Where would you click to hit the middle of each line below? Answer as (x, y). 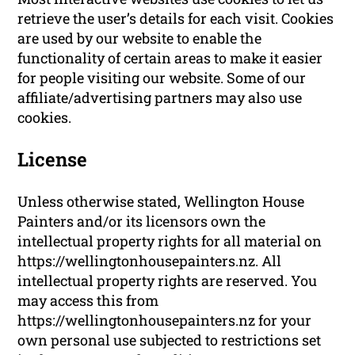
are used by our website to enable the (140, 38)
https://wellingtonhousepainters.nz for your (165, 320)
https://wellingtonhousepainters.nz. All (150, 260)
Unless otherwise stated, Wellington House (161, 201)
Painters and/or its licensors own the (142, 221)
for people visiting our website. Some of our (162, 77)
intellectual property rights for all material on (170, 240)
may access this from (88, 300)
